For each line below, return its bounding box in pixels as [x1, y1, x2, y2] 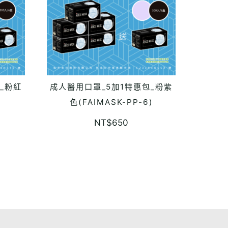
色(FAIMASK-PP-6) [69, 97, 153, 107]
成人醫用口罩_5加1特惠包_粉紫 [49, 82, 173, 92]
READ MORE [94, 84, 129, 95]
